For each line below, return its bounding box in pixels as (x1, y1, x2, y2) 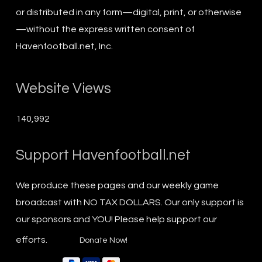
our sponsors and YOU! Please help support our (15, 214, 217, 224)
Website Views (15, 80, 111, 96)
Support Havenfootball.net (15, 147, 191, 163)
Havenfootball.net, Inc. (15, 41, 113, 51)
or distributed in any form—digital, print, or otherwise (15, 7, 242, 17)
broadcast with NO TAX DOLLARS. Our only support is (15, 197, 244, 207)
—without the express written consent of (15, 24, 195, 34)
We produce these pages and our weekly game (15, 180, 219, 190)
